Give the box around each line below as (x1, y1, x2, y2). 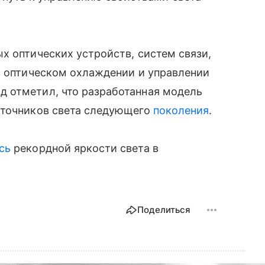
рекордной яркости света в (11, 141, 159, 154)
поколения (153, 104, 209, 117)
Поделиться (137, 203, 190, 215)
